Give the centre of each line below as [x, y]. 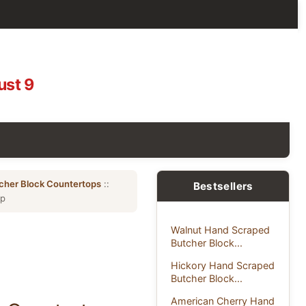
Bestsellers [223, 186]
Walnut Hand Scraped [221, 229]
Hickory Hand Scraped [223, 265]
